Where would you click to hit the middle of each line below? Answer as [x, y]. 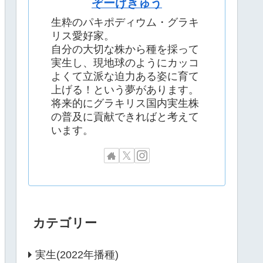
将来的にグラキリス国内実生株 [125, 103]
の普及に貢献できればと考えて [125, 117]
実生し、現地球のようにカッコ [125, 63]
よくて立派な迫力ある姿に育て [125, 76]
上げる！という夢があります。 [125, 90]
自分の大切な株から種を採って [125, 49]
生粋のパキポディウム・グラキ [125, 22]
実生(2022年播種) [77, 254]
